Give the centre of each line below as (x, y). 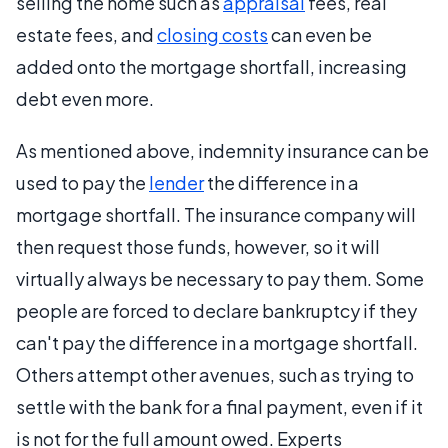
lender (176, 182)
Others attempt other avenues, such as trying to (215, 374)
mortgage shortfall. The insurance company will (216, 214)
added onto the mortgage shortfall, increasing (211, 66)
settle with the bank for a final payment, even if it (219, 406)
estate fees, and (86, 34)
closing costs (212, 34)
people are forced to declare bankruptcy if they (216, 310)
